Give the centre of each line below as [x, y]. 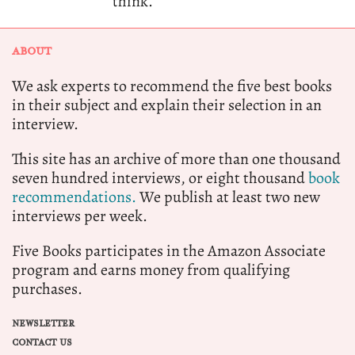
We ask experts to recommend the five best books [172, 86]
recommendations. [74, 197]
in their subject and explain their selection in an [167, 105]
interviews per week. [80, 216]
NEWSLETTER [43, 324]
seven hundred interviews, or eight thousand [160, 178]
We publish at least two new [228, 197]
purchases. [47, 289]
